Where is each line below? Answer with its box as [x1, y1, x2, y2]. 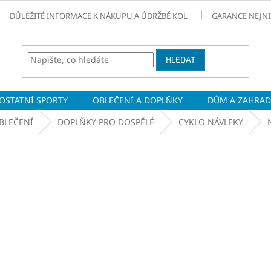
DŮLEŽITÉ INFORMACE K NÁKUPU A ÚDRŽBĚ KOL [10, 10, 188, 21]
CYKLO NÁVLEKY [178, 116, 243, 128]
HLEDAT [166, 54, 196, 65]
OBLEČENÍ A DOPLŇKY [93, 94, 183, 106]
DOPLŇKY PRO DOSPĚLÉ [57, 116, 154, 128]
